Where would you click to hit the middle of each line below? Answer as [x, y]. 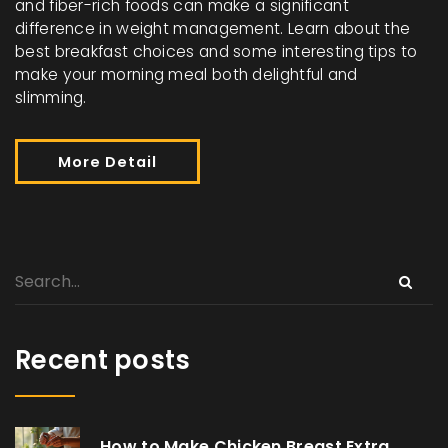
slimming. [51, 98]
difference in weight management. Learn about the [213, 29]
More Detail [107, 162]
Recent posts [103, 360]
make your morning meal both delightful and [186, 75]
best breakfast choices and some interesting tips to [216, 52]
